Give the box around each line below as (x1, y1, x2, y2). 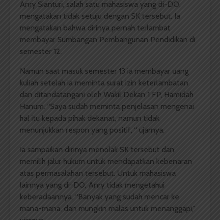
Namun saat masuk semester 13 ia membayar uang (20, 66, 189, 76)
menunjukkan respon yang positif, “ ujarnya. (20, 125, 165, 135)
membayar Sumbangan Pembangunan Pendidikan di (20, 35, 195, 45)
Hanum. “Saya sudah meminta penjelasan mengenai (20, 102, 194, 111)
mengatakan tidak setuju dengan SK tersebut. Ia (20, 11, 180, 21)
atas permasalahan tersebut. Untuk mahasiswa (20, 168, 176, 178)
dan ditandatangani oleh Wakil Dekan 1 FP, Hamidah (20, 90, 193, 100)
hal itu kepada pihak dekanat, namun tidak (20, 113, 160, 123)
